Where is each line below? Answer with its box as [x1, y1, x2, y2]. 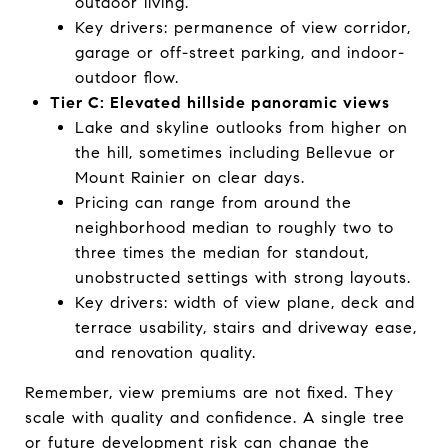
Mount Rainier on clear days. [74, 167, 305, 187]
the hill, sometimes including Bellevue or [74, 142, 396, 162]
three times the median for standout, [74, 242, 369, 262]
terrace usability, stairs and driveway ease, [74, 317, 417, 337]
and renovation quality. [74, 342, 256, 362]
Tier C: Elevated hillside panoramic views [49, 92, 390, 112]
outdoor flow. [74, 67, 179, 87]
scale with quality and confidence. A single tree [25, 407, 405, 427]
